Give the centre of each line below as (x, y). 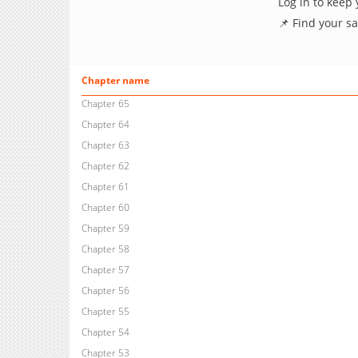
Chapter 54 (105, 332)
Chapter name (115, 81)
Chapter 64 (105, 125)
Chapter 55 (105, 312)
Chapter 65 (105, 104)
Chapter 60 (105, 208)
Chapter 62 (105, 166)
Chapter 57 (105, 270)
